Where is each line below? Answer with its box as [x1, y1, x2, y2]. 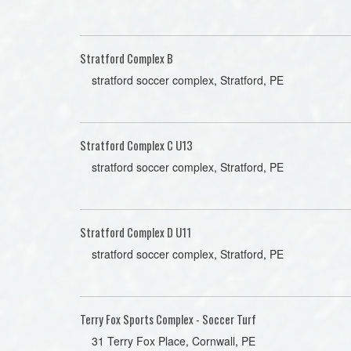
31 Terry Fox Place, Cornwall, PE [92, 333, 255, 349]
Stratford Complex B [80, 49, 173, 67]
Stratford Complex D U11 [80, 223, 191, 241]
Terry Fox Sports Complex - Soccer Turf [80, 310, 256, 327]
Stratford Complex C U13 [80, 136, 193, 154]
